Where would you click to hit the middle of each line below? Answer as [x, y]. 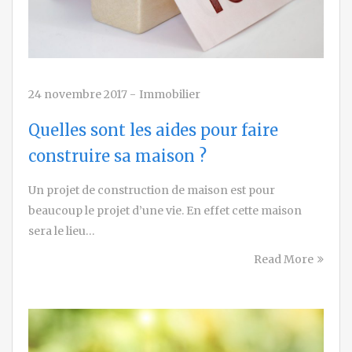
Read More [284, 259]
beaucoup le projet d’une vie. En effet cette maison [165, 210]
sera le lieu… [62, 231]
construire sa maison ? [117, 156]
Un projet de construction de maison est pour [152, 190]
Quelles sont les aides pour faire [153, 130]
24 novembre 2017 [78, 94]
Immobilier [170, 94]
